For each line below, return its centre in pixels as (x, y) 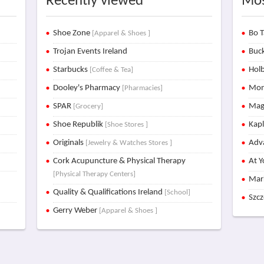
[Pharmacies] (142, 88)
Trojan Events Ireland (90, 52)
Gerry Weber (76, 211)
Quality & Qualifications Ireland (108, 192)
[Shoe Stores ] (126, 125)
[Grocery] (88, 106)
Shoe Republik (79, 125)
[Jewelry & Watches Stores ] (128, 143)
